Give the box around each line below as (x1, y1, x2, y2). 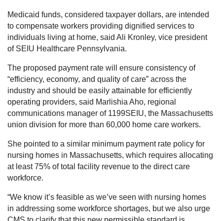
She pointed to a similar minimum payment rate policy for (7, 140, 205, 148)
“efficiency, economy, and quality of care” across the (7, 75, 186, 84)
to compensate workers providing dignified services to (7, 22, 194, 31)
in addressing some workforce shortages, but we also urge (7, 204, 210, 213)
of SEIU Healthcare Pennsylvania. (7, 44, 127, 53)
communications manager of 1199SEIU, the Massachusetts (7, 109, 213, 118)
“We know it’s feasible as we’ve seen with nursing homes (7, 193, 206, 202)
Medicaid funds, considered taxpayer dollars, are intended (7, 10, 209, 19)
